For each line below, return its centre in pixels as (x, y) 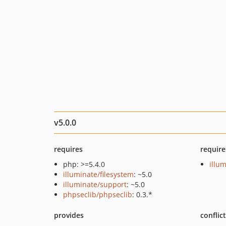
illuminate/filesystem (98, 174)
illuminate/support (95, 184)
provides (69, 215)
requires (68, 149)
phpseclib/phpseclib (98, 194)
